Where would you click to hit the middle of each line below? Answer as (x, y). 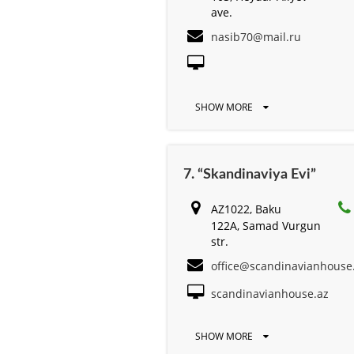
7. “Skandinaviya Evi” (250, 174)
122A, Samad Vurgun (266, 225)
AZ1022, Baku (246, 209)
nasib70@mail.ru (256, 36)
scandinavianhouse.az (270, 293)
